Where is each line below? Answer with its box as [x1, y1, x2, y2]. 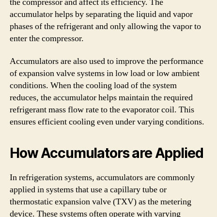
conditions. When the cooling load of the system [10, 80, 177, 91]
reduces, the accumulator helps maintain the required [10, 92, 193, 103]
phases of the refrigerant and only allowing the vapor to [10, 20, 201, 32]
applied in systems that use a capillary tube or [10, 184, 167, 195]
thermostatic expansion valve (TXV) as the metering [10, 196, 191, 207]
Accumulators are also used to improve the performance [10, 56, 203, 67]
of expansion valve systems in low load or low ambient [10, 68, 200, 79]
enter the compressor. [10, 32, 84, 44]
